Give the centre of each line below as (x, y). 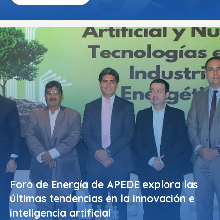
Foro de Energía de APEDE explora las (104, 184)
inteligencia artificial (60, 213)
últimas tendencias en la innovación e (102, 198)
